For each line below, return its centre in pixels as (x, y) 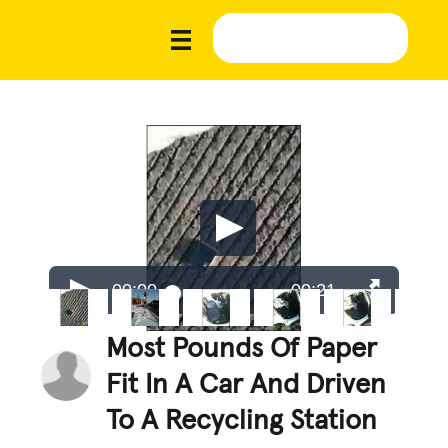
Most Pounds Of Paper (242, 348)
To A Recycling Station (242, 420)
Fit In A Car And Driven (246, 384)
